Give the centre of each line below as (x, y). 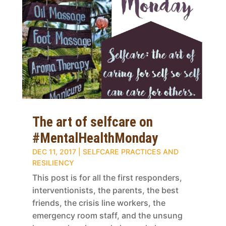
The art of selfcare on (92, 122)
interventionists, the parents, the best (105, 190)
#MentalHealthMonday (95, 138)
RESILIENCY (53, 162)
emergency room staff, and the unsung (107, 215)
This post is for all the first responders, (107, 177)
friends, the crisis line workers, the (99, 203)
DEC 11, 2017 (54, 151)
